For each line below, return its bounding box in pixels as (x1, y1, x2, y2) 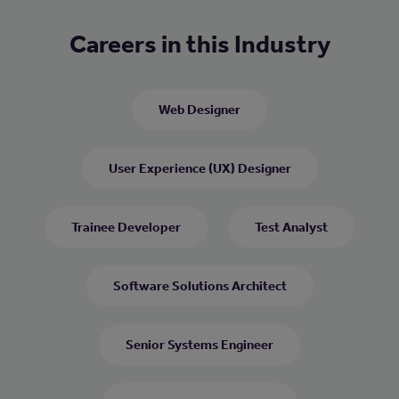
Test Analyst (255, 218, 328, 235)
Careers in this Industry (69, 28, 330, 59)
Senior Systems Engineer (126, 336, 273, 353)
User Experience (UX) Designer (108, 159, 291, 176)
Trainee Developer (71, 218, 181, 235)
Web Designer (159, 101, 240, 118)
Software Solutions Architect (112, 277, 287, 294)
